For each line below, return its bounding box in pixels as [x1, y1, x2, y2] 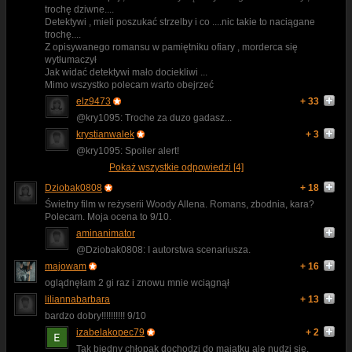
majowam [45, 261, 86, 273]
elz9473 [76, 96, 111, 108]
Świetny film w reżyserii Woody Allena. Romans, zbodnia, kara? [45, 199, 314, 211]
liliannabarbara [45, 294, 110, 306]
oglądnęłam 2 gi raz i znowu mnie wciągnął [45, 277, 229, 289]
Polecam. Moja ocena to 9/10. [45, 211, 171, 223]
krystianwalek [76, 129, 134, 141]
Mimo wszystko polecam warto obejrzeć [45, 79, 214, 91]
